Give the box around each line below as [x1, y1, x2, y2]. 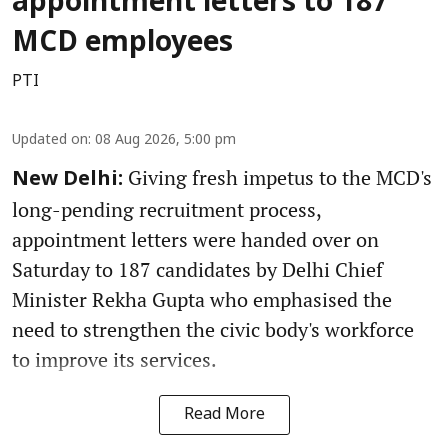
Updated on [12, 132, 88, 150]
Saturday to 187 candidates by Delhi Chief [12, 256, 383, 284]
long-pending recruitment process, [12, 196, 321, 224]
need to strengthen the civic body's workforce [12, 316, 414, 344]
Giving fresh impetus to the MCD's [123, 164, 432, 192]
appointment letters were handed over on [12, 226, 379, 254]
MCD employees [12, 27, 233, 62]
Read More [183, 405, 265, 426]
